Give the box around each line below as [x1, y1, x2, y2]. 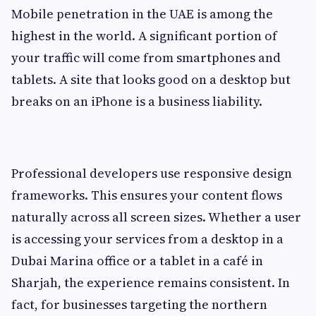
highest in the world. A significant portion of [11, 27, 277, 45]
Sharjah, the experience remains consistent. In [11, 274, 290, 292]
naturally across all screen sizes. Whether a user [11, 208, 301, 226]
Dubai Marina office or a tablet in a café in [11, 252, 263, 270]
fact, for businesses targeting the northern [11, 296, 267, 314]
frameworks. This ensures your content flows [11, 186, 282, 205]
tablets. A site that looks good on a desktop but [11, 71, 291, 89]
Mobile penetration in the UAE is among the [11, 5, 273, 23]
